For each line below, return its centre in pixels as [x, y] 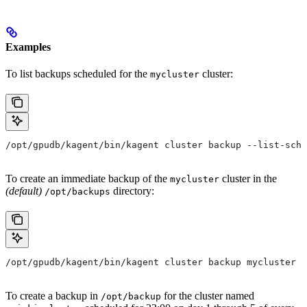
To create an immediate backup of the [88, 178]
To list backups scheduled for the [78, 73]
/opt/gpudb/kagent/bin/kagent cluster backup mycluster [151, 262]
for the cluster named [208, 295]
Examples [28, 47]
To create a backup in [53, 295]
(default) [24, 191]
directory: [132, 191]
